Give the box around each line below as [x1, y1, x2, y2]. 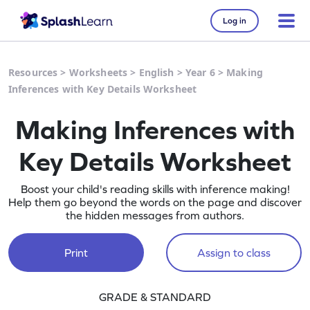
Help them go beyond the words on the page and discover [8, 196, 302, 208]
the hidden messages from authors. [66, 209, 244, 221]
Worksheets [69, 66, 128, 79]
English [138, 66, 174, 79]
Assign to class [197, 246, 271, 259]
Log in [223, 15, 246, 26]
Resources [8, 66, 58, 79]
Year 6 [185, 66, 215, 79]
